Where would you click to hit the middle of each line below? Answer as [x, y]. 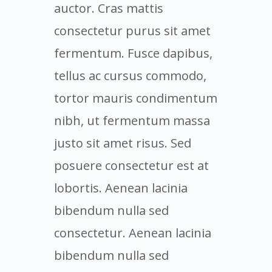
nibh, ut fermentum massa [132, 120]
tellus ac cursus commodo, [130, 75]
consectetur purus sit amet [132, 30]
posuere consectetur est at [131, 165]
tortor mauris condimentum [136, 98]
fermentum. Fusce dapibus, [133, 53]
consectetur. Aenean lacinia [133, 233]
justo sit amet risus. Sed [123, 143]
